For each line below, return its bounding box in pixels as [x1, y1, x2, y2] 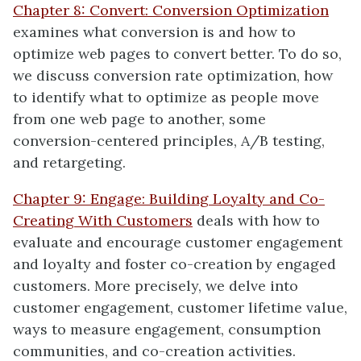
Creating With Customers [13, 211, 193, 230]
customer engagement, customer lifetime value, [13, 298, 347, 317]
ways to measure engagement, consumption [13, 320, 321, 338]
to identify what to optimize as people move [13, 88, 319, 106]
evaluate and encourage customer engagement [13, 233, 342, 251]
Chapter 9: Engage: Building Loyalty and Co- [13, 189, 325, 208]
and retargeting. [13, 153, 126, 172]
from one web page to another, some [13, 110, 266, 128]
